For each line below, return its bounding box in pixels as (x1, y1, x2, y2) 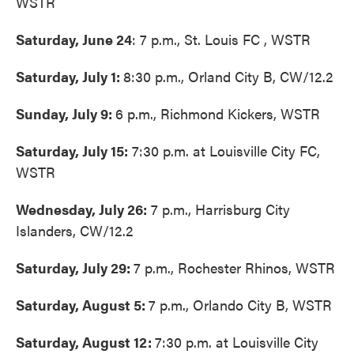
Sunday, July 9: (16, 104, 115, 123)
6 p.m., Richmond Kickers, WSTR (115, 104, 320, 123)
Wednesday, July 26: (16, 199, 147, 219)
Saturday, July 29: (16, 258, 134, 277)
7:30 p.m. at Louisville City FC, (128, 141, 320, 160)
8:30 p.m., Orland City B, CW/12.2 (123, 66, 333, 86)
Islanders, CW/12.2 (16, 220, 133, 240)
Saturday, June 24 (16, 29, 132, 49)
